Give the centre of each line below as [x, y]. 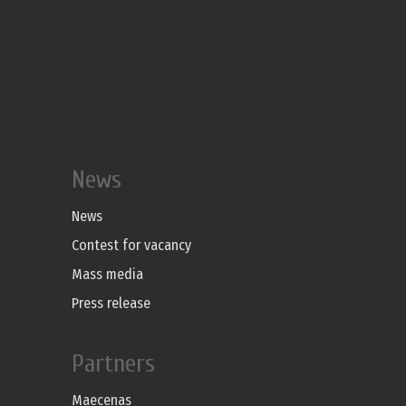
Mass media [107, 275]
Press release [111, 304]
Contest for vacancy [131, 246]
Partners [113, 364]
